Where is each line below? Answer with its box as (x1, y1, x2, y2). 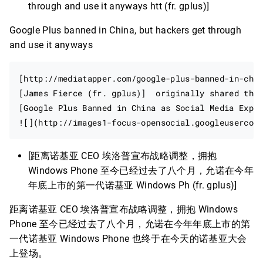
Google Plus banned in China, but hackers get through (9, 25, 242, 36)
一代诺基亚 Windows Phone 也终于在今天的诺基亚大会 (9, 233, 247, 244)
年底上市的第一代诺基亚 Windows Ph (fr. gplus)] (28, 180, 237, 191)
